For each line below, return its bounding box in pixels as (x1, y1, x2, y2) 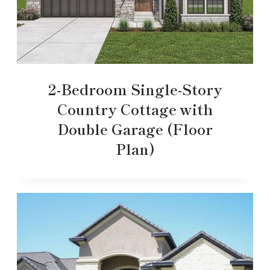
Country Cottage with (57, 98, 213, 119)
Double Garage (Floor (57, 118, 213, 139)
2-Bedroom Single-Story (48, 78, 222, 99)
